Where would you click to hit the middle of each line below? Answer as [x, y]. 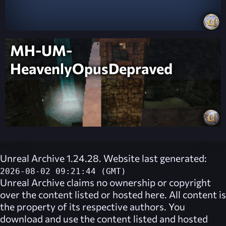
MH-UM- [41, 50]
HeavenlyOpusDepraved [91, 68]
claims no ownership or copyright [138, 182]
